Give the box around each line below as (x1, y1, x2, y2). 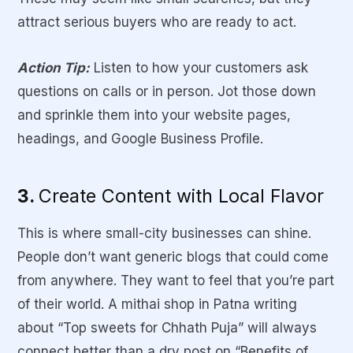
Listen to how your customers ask (90, 60, 308, 76)
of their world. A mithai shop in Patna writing (17, 295, 297, 312)
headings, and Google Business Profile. (17, 131, 263, 147)
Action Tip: (17, 60, 90, 76)
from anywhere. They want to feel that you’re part (17, 272, 334, 288)
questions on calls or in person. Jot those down (17, 84, 316, 100)
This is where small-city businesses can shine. (17, 225, 311, 241)
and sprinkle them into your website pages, (17, 107, 291, 124)
